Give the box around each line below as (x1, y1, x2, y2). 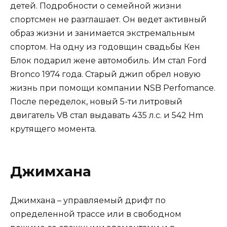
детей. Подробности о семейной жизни (10, 1, 181, 11)
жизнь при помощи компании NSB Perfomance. (10, 83, 215, 93)
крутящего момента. (10, 124, 96, 134)
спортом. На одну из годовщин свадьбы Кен (10, 42, 200, 52)
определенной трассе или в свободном (10, 209, 181, 219)
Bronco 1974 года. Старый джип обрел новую (10, 69, 201, 80)
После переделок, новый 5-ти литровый (10, 97, 182, 107)
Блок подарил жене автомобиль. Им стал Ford (10, 56, 207, 66)
